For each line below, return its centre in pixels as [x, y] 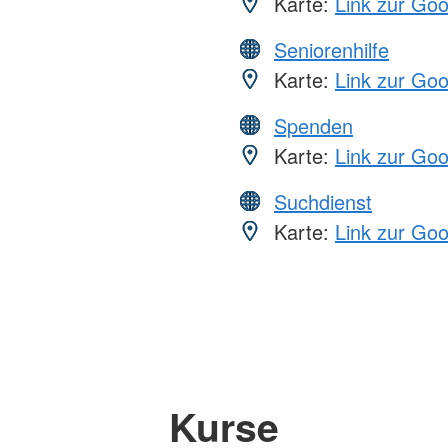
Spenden [313, 126]
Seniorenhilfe [331, 50]
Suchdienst [323, 202]
